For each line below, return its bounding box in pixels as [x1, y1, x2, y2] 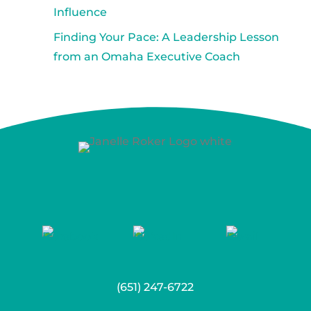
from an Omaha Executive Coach [53, 50, 240, 63]
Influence [53, 6, 107, 19]
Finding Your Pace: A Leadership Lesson [53, 31, 279, 44]
